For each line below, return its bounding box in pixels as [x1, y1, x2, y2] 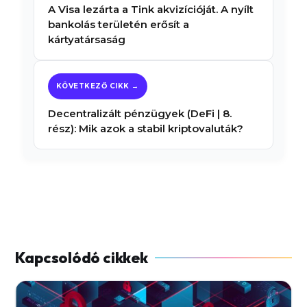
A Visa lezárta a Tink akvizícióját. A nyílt [47, 2, 254, 16]
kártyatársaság [47, 32, 125, 46]
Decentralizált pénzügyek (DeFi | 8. [47, 106, 232, 120]
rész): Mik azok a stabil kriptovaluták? [47, 121, 243, 135]
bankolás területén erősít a [47, 17, 189, 31]
